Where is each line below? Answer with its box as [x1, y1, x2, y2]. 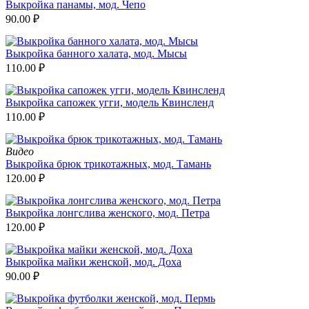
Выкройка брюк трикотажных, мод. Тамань [6, 157, 211, 170]
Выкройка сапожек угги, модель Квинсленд [6, 96, 214, 108]
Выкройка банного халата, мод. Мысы [6, 47, 187, 59]
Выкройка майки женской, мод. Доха [6, 255, 181, 268]
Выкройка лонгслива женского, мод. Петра [6, 206, 210, 219]
